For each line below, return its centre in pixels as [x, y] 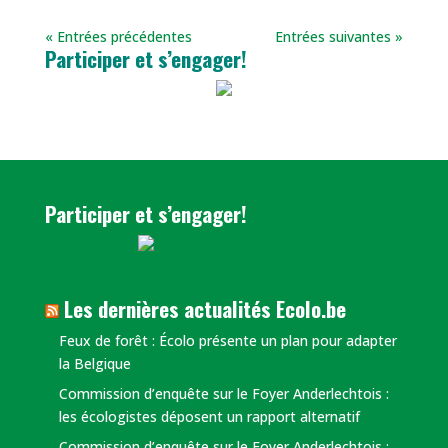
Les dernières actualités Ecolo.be [204, 309]
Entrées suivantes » [339, 36]
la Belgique [94, 364]
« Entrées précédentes [118, 36]
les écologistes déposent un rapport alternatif [209, 417]
